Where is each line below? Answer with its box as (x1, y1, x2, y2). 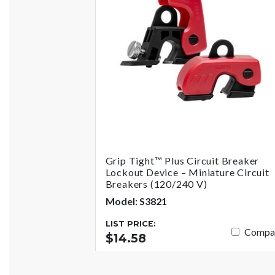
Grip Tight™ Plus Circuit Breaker (105, 154, 260, 166)
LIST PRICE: (105, 219, 156, 228)
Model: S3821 (105, 195, 167, 207)
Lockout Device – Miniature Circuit (105, 166, 269, 178)
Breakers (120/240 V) (105, 177, 207, 190)
